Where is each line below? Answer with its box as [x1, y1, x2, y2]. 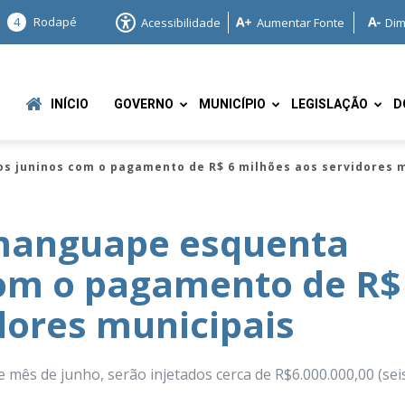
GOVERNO [114, 95, 174, 114]
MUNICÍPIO [199, 95, 266, 114]
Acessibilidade [141, 14, 221, 31]
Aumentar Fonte [257, 14, 344, 31]
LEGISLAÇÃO [291, 95, 368, 114]
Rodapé [33, 14, 77, 30]
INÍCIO [51, 95, 89, 114]
